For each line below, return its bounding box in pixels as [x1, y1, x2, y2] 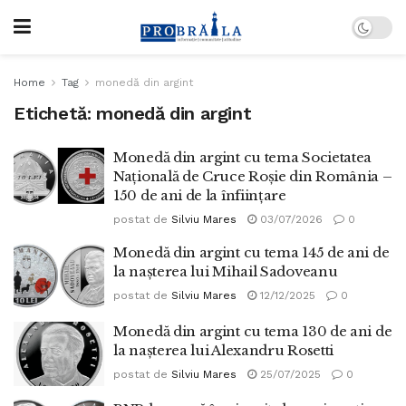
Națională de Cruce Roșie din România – [113, 168, 392, 185]
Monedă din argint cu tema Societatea [113, 149, 372, 166]
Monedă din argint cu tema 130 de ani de [113, 322, 392, 340]
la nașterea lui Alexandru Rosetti [113, 341, 334, 359]
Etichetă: [14, 102, 96, 124]
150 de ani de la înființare [113, 187, 286, 204]
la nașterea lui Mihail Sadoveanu [113, 263, 338, 280]
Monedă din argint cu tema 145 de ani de [113, 244, 390, 261]
